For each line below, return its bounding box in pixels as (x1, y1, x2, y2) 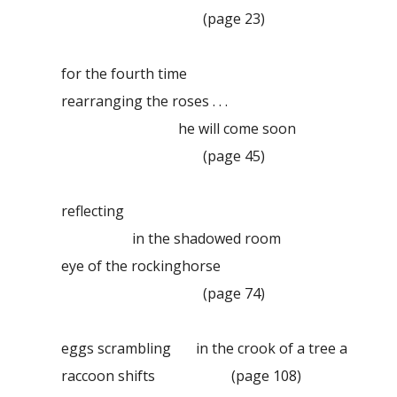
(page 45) (203, 146, 266, 167)
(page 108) (231, 366, 302, 386)
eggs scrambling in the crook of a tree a (61, 339, 348, 359)
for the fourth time (61, 64, 188, 84)
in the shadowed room (61, 229, 282, 249)
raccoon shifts (61, 366, 156, 386)
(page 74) (203, 284, 266, 304)
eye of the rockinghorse (61, 256, 222, 276)
